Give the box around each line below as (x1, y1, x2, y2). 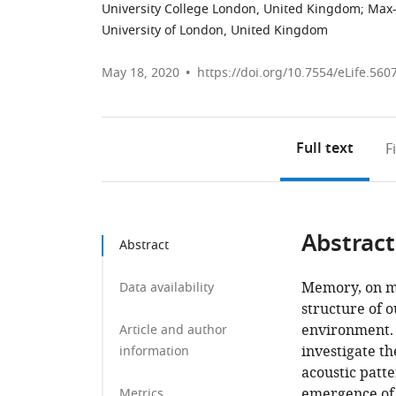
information (119, 342, 189, 361)
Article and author (119, 321, 227, 339)
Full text (296, 138, 354, 161)
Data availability (119, 278, 214, 297)
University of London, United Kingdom (102, 21, 328, 40)
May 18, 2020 (102, 64, 179, 82)
